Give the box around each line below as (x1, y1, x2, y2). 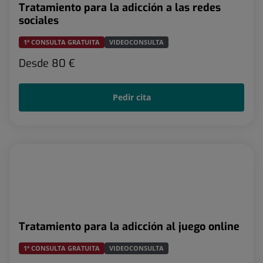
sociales (19, 13, 59, 28)
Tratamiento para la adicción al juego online (19, 220, 240, 234)
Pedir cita (112, 91, 151, 103)
